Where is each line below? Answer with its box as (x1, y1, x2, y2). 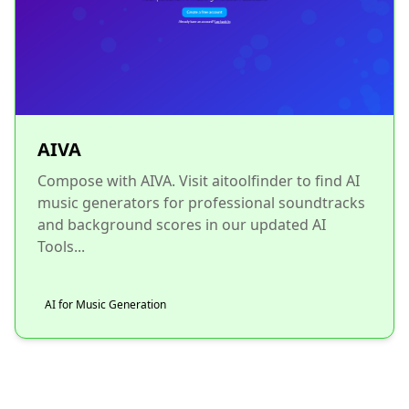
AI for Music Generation (45, 297, 166, 312)
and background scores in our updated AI (37, 215, 326, 235)
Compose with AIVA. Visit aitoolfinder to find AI (37, 171, 360, 191)
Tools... (37, 236, 85, 257)
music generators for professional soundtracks (37, 193, 365, 213)
